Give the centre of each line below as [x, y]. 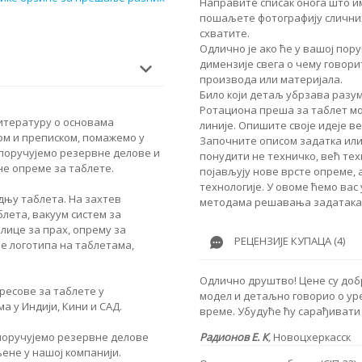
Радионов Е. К [234, 337]
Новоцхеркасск [312, 337]
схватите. [225, 33]
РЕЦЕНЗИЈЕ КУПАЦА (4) [290, 241]
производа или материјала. [271, 79]
